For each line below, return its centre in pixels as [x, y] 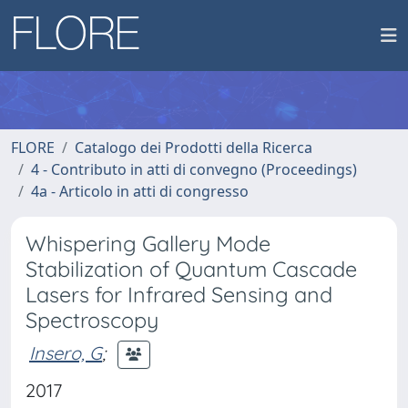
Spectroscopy [92, 320]
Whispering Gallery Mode [148, 244]
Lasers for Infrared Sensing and [179, 295]
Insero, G [66, 352]
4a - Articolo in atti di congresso [140, 191]
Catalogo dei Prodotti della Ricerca [194, 148]
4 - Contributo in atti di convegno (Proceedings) [194, 169]
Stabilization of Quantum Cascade [191, 269]
